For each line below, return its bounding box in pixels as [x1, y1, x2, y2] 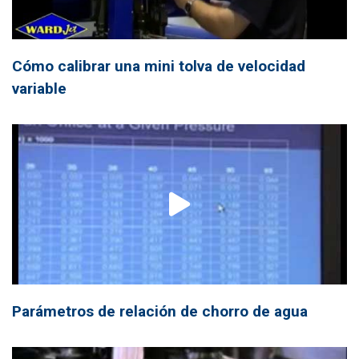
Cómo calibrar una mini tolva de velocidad [12, 56, 305, 75]
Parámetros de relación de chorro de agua [12, 301, 308, 321]
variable [12, 79, 67, 98]
